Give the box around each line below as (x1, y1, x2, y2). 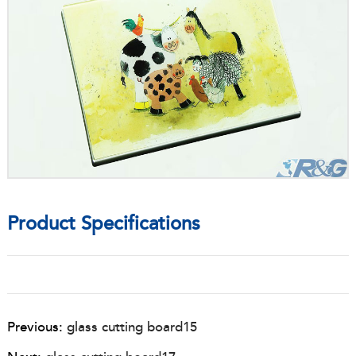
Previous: (6, 318, 67, 335)
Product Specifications (6, 212, 200, 236)
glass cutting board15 (66, 318, 197, 335)
